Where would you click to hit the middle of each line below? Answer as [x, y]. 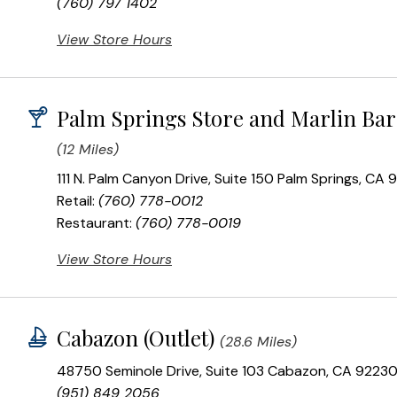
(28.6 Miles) [258, 342]
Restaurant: [96, 223]
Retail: [78, 201]
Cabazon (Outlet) [136, 338]
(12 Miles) [88, 150]
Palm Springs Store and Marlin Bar [226, 118]
